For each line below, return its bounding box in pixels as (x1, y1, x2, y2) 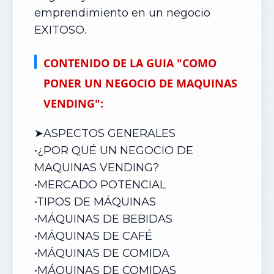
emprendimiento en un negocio (34, 6, 210, 20)
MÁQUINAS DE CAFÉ (37, 229, 158, 243)
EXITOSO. (34, 23, 86, 37)
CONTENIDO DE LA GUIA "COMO (43, 56, 217, 70)
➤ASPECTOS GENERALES (34, 127, 176, 140)
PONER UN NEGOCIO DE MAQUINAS (43, 76, 237, 91)
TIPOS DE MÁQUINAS (37, 195, 156, 209)
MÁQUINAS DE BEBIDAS (37, 212, 172, 226)
